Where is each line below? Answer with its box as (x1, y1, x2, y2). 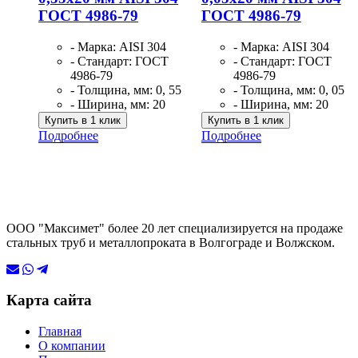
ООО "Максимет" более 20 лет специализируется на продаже (6, 221, 343, 235)
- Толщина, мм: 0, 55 (70, 82, 181, 97)
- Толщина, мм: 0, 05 (233, 82, 344, 97)
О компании (38, 339, 105, 352)
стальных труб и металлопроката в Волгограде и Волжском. (6, 235, 335, 249)
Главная (38, 324, 82, 338)
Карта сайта (6, 292, 92, 309)
